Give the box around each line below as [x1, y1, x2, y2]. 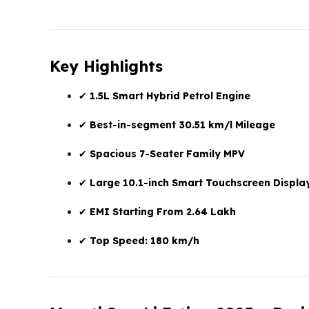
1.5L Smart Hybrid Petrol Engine [90, 89, 250, 102]
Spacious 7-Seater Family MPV [90, 147, 245, 160]
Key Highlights [50, 56, 163, 76]
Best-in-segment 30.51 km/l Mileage [90, 118, 275, 131]
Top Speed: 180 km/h [90, 234, 199, 247]
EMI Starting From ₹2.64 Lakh [90, 205, 236, 218]
